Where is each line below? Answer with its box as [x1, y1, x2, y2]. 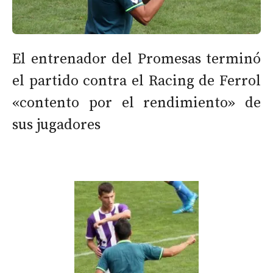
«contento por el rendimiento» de [12, 94, 261, 113]
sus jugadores [12, 116, 101, 135]
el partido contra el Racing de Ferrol [12, 72, 261, 91]
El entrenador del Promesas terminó [12, 50, 261, 69]
